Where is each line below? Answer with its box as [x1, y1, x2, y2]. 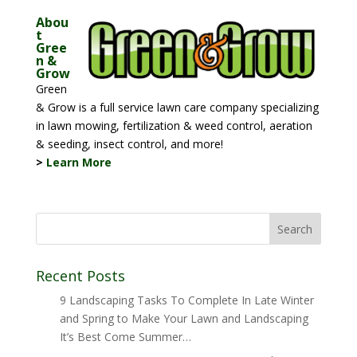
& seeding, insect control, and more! [35, 136, 223, 151]
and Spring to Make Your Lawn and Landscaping [59, 311, 308, 326]
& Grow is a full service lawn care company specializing [35, 100, 319, 115]
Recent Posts [35, 266, 125, 285]
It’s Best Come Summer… [59, 329, 191, 344]
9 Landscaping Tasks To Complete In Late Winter [59, 292, 314, 308]
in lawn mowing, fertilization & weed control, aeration [35, 118, 312, 133]
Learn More [45, 155, 112, 170]
